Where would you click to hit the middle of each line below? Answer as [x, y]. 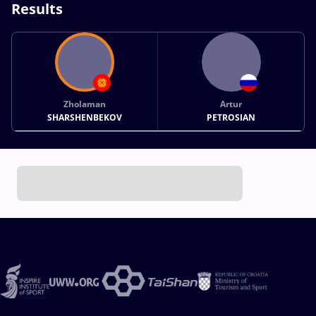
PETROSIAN [231, 117]
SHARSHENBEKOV [85, 117]
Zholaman [85, 104]
